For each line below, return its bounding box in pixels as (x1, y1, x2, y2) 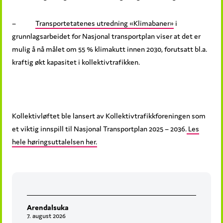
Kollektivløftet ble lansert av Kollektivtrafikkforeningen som (12, 111, 206, 121)
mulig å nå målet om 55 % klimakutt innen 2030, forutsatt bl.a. (12, 44, 208, 54)
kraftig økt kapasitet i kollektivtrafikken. (12, 57, 140, 67)
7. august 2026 (27, 212, 66, 221)
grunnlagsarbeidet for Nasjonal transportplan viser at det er (12, 31, 201, 41)
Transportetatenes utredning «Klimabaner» (35, 18, 174, 28)
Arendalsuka (27, 203, 69, 213)
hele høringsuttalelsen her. (12, 137, 98, 147)
